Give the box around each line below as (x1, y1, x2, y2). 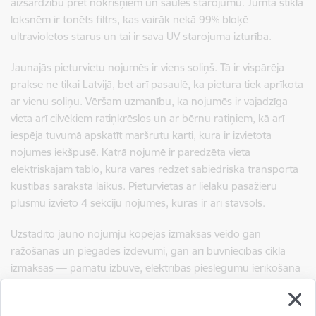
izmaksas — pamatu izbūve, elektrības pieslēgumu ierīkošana (11, 260, 300, 274)
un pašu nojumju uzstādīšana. (11, 277, 153, 291)
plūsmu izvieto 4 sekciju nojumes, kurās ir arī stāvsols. (11, 195, 265, 209)
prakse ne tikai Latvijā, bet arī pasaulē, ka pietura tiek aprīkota (11, 77, 303, 91)
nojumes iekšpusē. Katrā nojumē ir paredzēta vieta (11, 145, 250, 159)
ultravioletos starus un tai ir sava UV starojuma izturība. (11, 29, 272, 43)
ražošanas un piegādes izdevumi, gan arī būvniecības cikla (11, 243, 286, 257)
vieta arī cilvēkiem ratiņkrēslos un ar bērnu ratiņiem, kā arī (11, 111, 284, 125)
